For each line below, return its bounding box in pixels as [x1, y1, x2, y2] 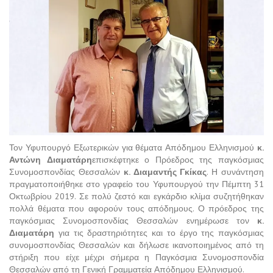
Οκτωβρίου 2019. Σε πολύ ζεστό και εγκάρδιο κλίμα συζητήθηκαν [9, 190, 264, 202]
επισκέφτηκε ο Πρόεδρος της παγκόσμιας [91, 154, 264, 165]
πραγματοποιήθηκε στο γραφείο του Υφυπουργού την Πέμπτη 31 [9, 178, 264, 190]
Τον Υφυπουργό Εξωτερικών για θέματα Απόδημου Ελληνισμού [9, 141, 257, 153]
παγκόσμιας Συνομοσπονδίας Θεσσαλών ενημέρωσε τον [9, 214, 257, 226]
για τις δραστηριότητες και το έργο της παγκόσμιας [54, 227, 264, 238]
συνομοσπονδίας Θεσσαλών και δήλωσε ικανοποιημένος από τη [9, 239, 264, 250]
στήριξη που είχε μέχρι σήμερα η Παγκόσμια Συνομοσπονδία [9, 251, 264, 263]
